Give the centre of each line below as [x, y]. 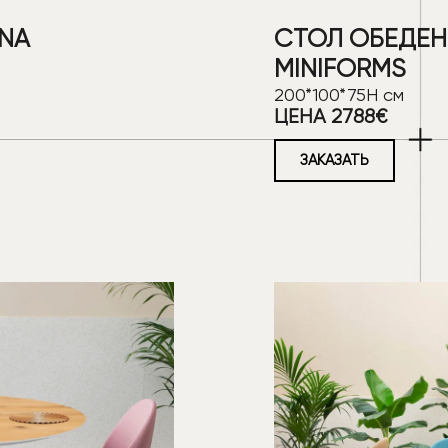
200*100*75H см [339, 94]
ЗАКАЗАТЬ [334, 159]
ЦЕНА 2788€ [330, 116]
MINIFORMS [340, 68]
